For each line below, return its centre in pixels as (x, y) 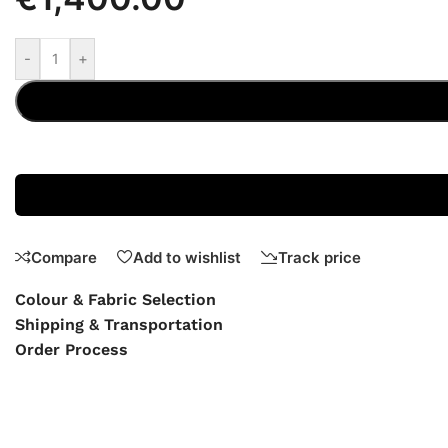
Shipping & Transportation (119, 325)
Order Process (71, 350)
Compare (64, 257)
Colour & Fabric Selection (115, 300)
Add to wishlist (187, 257)
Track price (319, 257)
